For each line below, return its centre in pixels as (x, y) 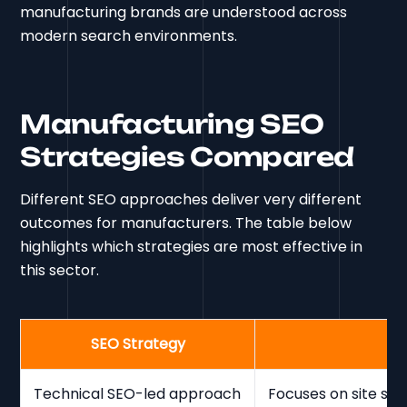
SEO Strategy (138, 344)
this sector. (60, 271)
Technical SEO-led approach (138, 394)
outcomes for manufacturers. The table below (186, 223)
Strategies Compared (187, 157)
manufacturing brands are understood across (184, 13)
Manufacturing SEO (172, 124)
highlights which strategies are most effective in (192, 247)
